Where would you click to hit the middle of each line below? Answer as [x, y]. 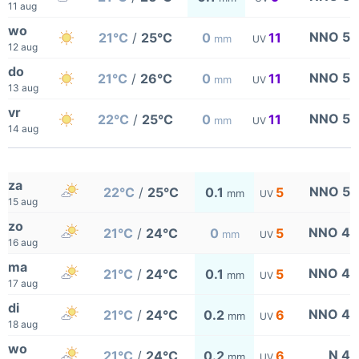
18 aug [23, 324]
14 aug [23, 129]
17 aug [23, 283]
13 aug [23, 88]
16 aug [23, 242]
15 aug [23, 202]
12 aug [23, 47]
